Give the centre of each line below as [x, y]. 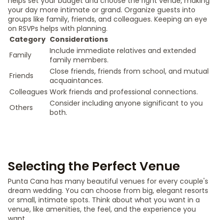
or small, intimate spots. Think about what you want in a [104, 200]
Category [27, 39]
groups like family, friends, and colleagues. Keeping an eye [108, 19]
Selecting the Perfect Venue [94, 166]
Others [21, 108]
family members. [79, 60]
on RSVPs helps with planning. [58, 28]
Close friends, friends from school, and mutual [129, 71]
